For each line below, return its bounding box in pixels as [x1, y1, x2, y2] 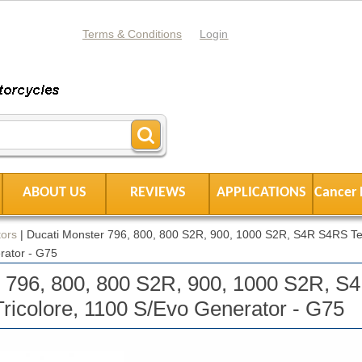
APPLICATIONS [216, 185, 306, 201]
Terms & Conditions [82, 27, 183, 41]
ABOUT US [22, 185, 86, 201]
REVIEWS [129, 185, 186, 201]
